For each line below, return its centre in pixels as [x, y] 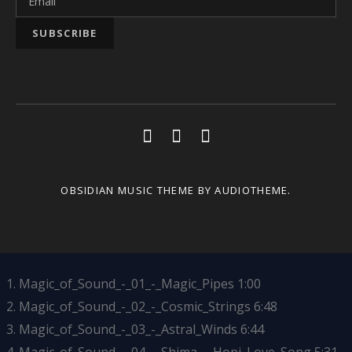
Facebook [218, 134]
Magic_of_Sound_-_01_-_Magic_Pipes [126, 284]
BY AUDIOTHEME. [243, 191]
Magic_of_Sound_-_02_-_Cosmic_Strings [135, 307]
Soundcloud [257, 134]
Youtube [185, 134]
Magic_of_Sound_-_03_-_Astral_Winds [128, 330]
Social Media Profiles [112, 132]
